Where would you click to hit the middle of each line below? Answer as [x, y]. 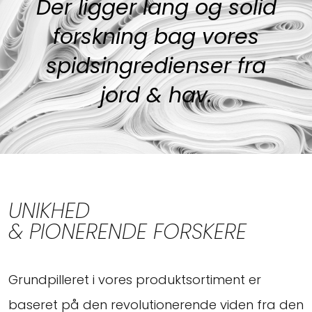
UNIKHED [49, 211]
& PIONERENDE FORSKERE [127, 232]
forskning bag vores [156, 37]
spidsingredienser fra [156, 66]
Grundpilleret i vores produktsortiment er [135, 279]
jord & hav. [156, 95]
